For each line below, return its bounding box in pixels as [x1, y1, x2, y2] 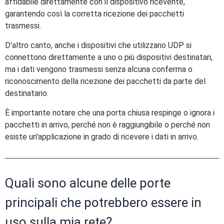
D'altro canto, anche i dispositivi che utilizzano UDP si [5, 40, 191, 50]
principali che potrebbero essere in [5, 195, 201, 210]
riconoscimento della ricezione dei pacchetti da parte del [5, 76, 205, 86]
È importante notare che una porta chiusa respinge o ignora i [5, 108, 214, 117]
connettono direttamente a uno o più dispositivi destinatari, [5, 52, 212, 62]
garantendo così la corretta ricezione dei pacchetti [5, 9, 184, 18]
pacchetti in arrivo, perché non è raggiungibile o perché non [5, 120, 210, 129]
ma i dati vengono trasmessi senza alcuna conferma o [5, 64, 192, 74]
